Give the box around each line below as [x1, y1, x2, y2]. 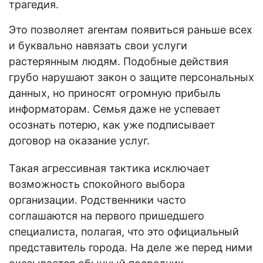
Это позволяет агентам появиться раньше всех [9, 23, 252, 36]
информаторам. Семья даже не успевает [9, 102, 221, 115]
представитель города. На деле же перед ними [9, 241, 252, 254]
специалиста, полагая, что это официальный [9, 225, 239, 238]
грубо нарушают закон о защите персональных [9, 70, 254, 83]
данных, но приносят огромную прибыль [9, 86, 221, 99]
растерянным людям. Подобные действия [9, 55, 228, 68]
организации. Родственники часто [9, 193, 186, 206]
